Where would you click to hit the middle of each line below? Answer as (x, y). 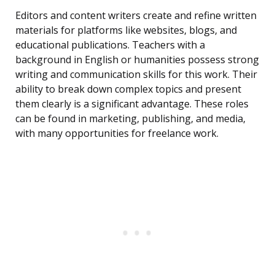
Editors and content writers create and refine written (136, 16)
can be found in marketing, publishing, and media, (130, 119)
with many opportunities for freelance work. (117, 134)
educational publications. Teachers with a (110, 45)
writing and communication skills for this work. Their (136, 75)
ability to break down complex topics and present (128, 89)
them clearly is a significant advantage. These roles (132, 104)
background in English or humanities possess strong (137, 60)
